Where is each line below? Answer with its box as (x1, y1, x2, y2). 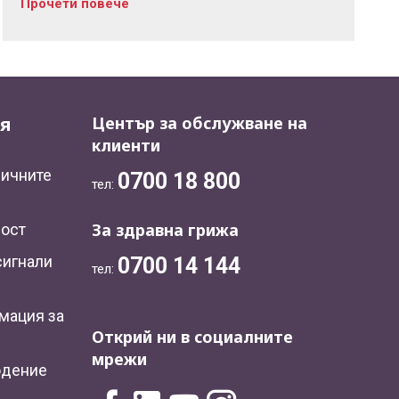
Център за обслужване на (91, 112, 307, 134)
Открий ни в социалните (91, 326, 293, 348)
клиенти (91, 134, 160, 157)
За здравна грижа (91, 219, 239, 241)
